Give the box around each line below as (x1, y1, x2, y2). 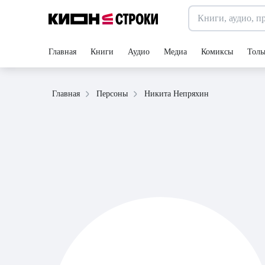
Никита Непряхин (144, 89, 209, 98)
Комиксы (201, 47, 233, 56)
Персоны (96, 89, 128, 98)
